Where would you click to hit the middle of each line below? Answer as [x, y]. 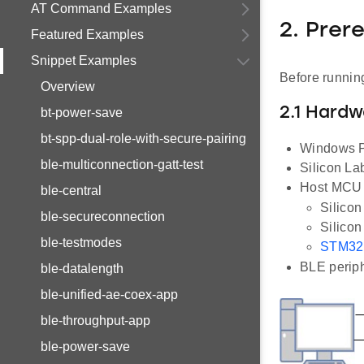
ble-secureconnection [103, 217]
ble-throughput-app [95, 321]
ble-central [71, 191]
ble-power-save [85, 347]
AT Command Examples [101, 9]
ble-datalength [82, 269]
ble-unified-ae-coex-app [109, 295]
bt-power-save [82, 113]
